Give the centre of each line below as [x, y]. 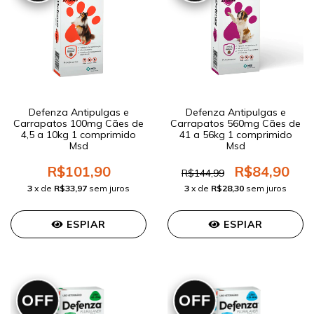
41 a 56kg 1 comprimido [235, 135]
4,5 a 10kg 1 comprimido [78, 135]
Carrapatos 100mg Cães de [78, 124]
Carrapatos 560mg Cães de [235, 124]
